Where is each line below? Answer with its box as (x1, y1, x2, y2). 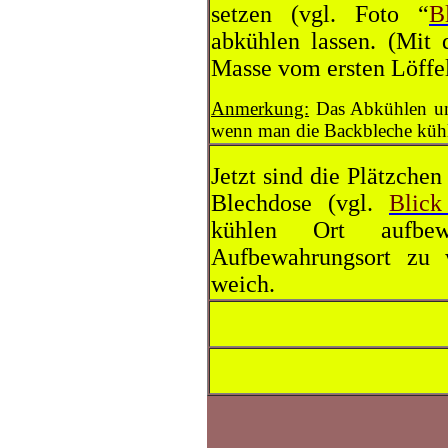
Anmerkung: (211, 98, 309, 119)
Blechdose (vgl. (211, 190, 389, 216)
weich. (211, 271, 275, 297)
